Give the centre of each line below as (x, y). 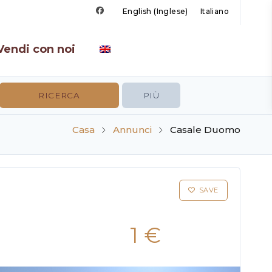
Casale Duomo (205, 130)
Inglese (171, 11)
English (137, 11)
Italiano (214, 11)
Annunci (132, 130)
